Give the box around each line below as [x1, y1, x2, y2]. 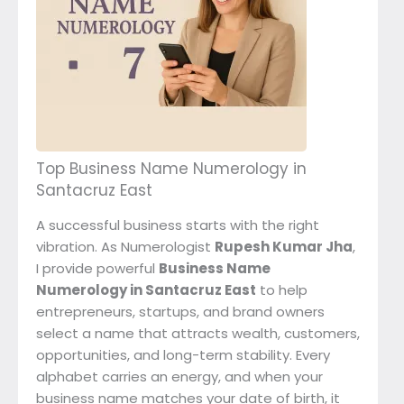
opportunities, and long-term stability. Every [36, 345, 330, 365]
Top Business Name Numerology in [36, 158, 307, 180]
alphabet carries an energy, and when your [36, 367, 323, 387]
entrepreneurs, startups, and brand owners [36, 302, 325, 322]
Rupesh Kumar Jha [215, 237, 353, 257]
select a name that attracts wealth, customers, [36, 324, 360, 344]
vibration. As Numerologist [36, 237, 215, 257]
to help [256, 280, 308, 300]
